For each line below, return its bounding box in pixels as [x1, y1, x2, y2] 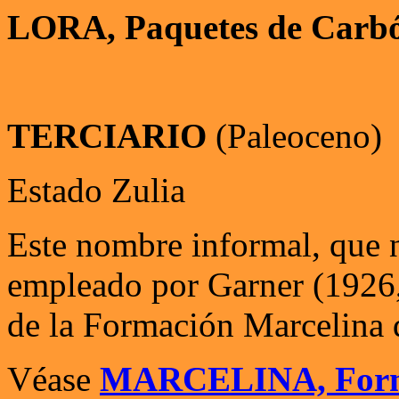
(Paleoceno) [207, 117, 382, 155]
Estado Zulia [7, 171, 185, 209]
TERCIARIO [7, 117, 207, 155]
